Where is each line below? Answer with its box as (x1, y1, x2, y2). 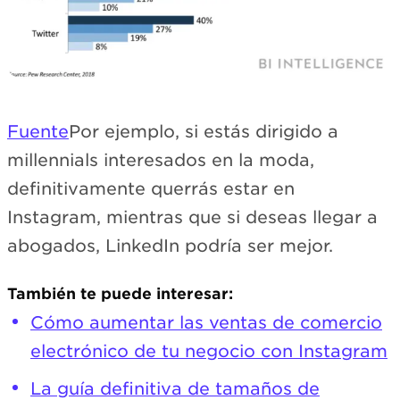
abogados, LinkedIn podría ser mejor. (7, 235, 333, 256)
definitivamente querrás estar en (7, 178, 295, 199)
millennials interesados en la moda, (7, 149, 314, 171)
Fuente (7, 121, 69, 142)
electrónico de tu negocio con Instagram (30, 340, 387, 362)
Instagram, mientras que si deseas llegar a (7, 206, 378, 228)
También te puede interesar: (7, 284, 233, 303)
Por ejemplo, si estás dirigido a (69, 121, 338, 142)
